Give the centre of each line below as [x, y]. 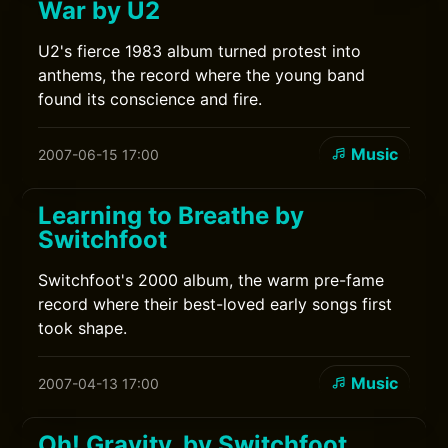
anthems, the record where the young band [202, 75]
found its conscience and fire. [150, 99]
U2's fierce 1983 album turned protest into [200, 51]
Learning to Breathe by [171, 215]
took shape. [83, 328]
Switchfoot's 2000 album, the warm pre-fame [211, 280]
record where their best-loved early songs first [215, 304]
